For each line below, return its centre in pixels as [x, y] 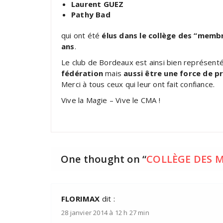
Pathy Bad [91, 14]
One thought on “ [104, 159]
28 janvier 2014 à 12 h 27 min [105, 212]
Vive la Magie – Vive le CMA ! [111, 100]
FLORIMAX [81, 199]
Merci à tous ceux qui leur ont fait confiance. [138, 84]
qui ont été [82, 35]
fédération [82, 73]
